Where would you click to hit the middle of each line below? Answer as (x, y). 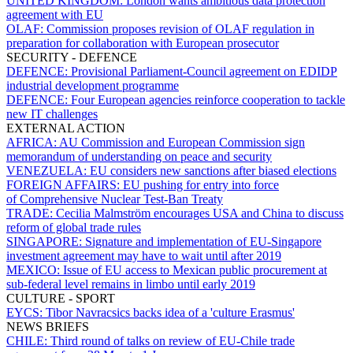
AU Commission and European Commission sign (182, 142)
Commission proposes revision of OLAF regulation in (180, 28)
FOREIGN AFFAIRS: (65, 184)
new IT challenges (52, 113)
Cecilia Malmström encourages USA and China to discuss (200, 213)
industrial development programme (93, 85)
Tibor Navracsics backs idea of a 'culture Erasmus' (170, 312)
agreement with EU (55, 14)
